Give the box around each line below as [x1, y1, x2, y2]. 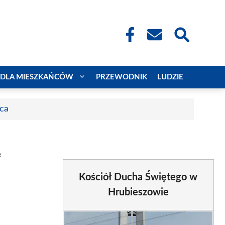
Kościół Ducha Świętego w [79, 172, 198, 182]
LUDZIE [157, 73, 183, 81]
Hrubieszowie [107, 187, 169, 197]
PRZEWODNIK [96, 73, 147, 81]
